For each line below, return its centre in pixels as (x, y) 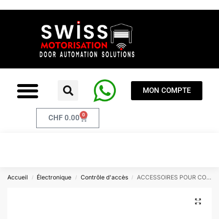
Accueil (18, 177)
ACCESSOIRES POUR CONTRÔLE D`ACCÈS (172, 177)
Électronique (54, 177)
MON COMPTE (166, 90)
